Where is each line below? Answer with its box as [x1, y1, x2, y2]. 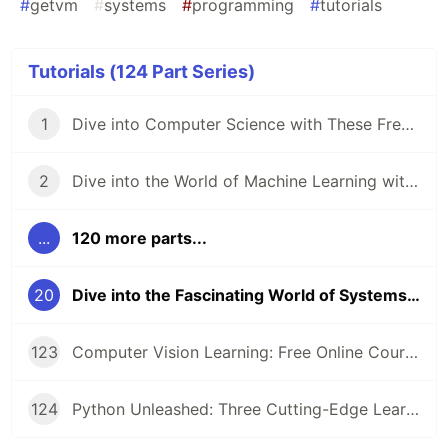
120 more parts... [72, 228, 207, 249]
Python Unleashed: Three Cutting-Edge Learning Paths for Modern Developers [406, 399, 419, 420]
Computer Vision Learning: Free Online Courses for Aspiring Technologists [405, 342, 418, 363]
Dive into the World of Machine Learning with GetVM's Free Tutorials [405, 171, 418, 192]
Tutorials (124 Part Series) [28, 61, 255, 83]
